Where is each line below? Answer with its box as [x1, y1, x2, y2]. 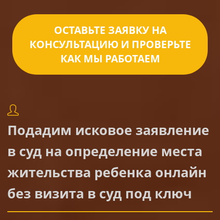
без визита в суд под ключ [7, 184, 192, 202]
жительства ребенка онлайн [7, 163, 207, 181]
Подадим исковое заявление [7, 120, 209, 139]
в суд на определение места [7, 141, 202, 160]
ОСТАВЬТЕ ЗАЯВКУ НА [54, 23, 166, 37]
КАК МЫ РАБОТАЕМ [60, 51, 160, 65]
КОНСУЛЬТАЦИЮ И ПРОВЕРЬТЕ [29, 37, 191, 51]
